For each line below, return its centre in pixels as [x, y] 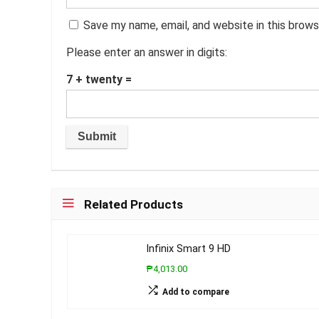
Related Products [134, 205]
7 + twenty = [99, 80]
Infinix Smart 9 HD [188, 249]
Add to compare [196, 292]
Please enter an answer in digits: [147, 53]
